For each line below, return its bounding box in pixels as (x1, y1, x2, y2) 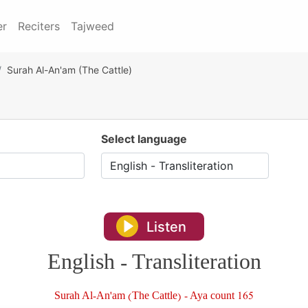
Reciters (18, 19, 60, 33)
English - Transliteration (47, 247, 261, 284)
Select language (100, 132, 187, 146)
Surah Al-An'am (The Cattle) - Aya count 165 (54, 288, 254, 307)
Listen (146, 218, 186, 235)
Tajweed (71, 19, 114, 33)
